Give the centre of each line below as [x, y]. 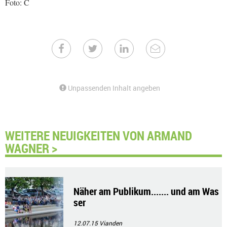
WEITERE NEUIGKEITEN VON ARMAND [99, 135]
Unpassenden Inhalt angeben [113, 88]
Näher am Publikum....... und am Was [146, 191]
